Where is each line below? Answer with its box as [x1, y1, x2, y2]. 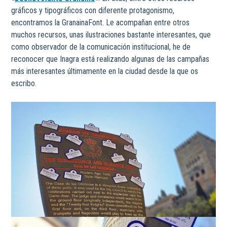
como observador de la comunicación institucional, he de [11, 42, 191, 52]
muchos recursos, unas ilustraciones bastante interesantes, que [11, 30, 211, 40]
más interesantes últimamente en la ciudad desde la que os [11, 66, 199, 76]
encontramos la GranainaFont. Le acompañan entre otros [11, 18, 190, 27]
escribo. [11, 79, 37, 88]
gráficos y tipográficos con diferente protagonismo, [11, 6, 175, 15]
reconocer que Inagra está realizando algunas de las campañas [11, 54, 210, 64]
